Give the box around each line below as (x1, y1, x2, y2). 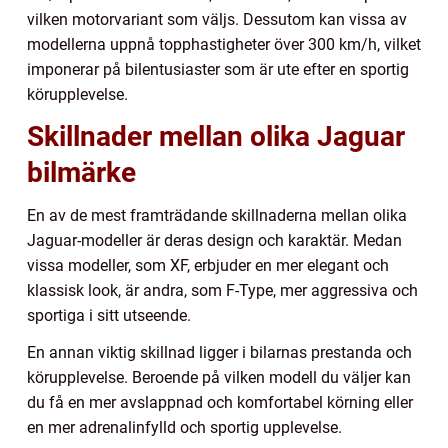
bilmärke (27, 155, 136, 189)
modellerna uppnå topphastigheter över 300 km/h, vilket (27, 34, 421, 54)
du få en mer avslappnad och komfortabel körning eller (27, 392, 413, 412)
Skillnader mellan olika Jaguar (27, 119, 405, 153)
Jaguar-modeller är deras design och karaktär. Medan (27, 230, 402, 250)
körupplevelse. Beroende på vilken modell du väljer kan (27, 367, 411, 387)
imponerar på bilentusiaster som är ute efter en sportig (27, 59, 409, 79)
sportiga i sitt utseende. (27, 305, 191, 325)
